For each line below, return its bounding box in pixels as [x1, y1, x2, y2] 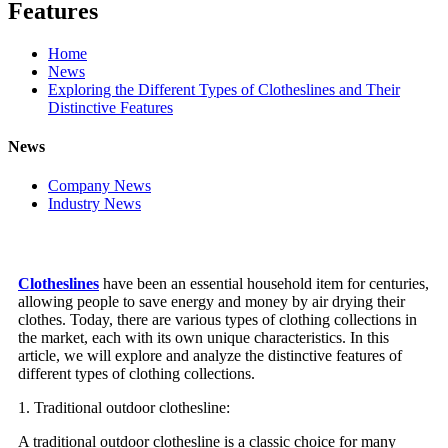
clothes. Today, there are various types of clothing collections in [18, 311, 417, 329]
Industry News [48, 195, 141, 213]
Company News [48, 177, 151, 195]
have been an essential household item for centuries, [99, 275, 429, 293]
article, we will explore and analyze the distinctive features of [18, 347, 402, 365]
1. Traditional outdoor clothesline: [18, 399, 230, 417]
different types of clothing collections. [18, 365, 255, 383]
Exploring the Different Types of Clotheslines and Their [48, 80, 400, 98]
